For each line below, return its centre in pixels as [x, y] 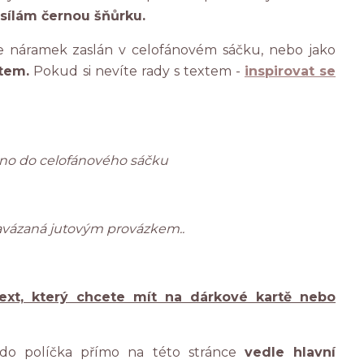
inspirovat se [290, 71]
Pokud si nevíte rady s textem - [137, 71]
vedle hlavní [290, 352]
